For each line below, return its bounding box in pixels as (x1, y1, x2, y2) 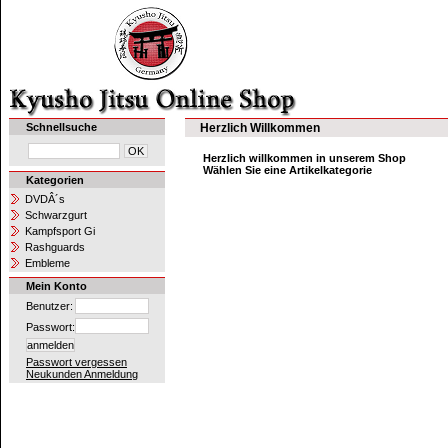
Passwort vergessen (26, 356, 127, 368)
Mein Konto (26, 280, 87, 292)
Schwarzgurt (25, 209, 87, 221)
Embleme (25, 257, 70, 269)
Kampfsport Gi (25, 225, 95, 237)
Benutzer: (26, 300, 73, 312)
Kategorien (26, 174, 84, 186)
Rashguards (25, 241, 85, 253)
